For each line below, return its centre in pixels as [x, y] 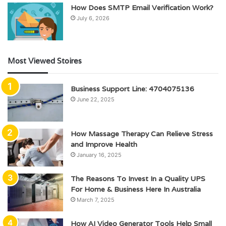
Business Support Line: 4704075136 [132, 89]
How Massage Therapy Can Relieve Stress [142, 134]
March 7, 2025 [96, 200]
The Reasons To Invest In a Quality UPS [138, 179]
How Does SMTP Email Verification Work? [142, 8]
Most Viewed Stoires [45, 61]
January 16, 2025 [99, 155]
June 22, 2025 [96, 100]
